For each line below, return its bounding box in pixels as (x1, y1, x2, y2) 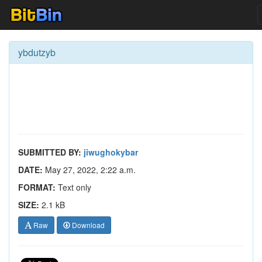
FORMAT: (18, 181, 56, 193)
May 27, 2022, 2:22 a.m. (43, 164, 136, 175)
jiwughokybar (84, 146, 138, 158)
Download (70, 220, 105, 230)
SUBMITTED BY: (18, 146, 81, 158)
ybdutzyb (18, 46, 56, 59)
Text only (56, 181, 91, 193)
